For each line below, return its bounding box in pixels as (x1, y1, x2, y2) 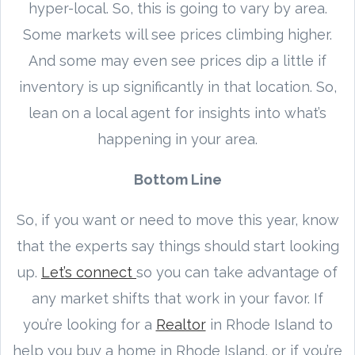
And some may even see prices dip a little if (29, 52, 326, 69)
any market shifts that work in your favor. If (32, 289, 323, 307)
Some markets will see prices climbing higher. (23, 25, 332, 43)
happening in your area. (97, 130, 258, 147)
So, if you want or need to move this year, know (16, 211, 339, 228)
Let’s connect (41, 263, 136, 281)
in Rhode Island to (205, 315, 333, 333)
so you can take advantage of (136, 263, 338, 281)
